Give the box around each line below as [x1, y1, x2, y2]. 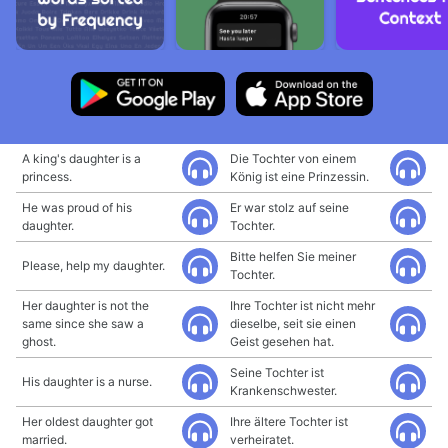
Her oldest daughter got [22, 414, 153, 429]
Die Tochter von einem [230, 151, 356, 166]
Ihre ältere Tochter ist [230, 414, 348, 429]
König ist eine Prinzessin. [230, 169, 369, 184]
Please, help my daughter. [22, 258, 165, 273]
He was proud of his [22, 200, 132, 215]
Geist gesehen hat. [230, 334, 334, 349]
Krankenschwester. [230, 383, 337, 398]
